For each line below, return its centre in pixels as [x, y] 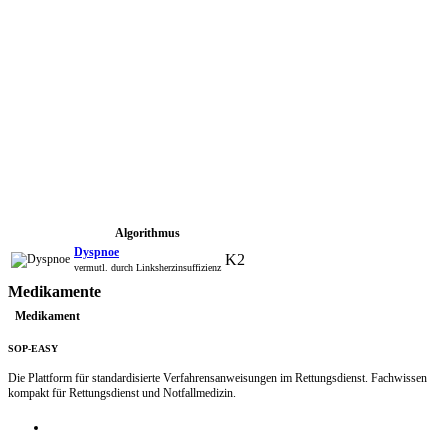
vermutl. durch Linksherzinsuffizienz [147, 267]
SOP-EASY [33, 349]
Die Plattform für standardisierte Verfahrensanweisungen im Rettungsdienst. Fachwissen [217, 377]
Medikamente [54, 291]
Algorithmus [147, 232]
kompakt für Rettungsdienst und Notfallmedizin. [122, 392]
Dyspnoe [96, 251]
